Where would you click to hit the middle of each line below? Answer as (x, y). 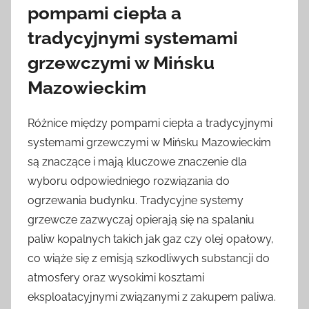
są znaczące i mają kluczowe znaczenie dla (137, 161)
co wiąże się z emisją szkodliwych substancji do (149, 258)
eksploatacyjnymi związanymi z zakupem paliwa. (152, 297)
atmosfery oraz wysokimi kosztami (116, 277)
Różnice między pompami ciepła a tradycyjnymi (150, 123)
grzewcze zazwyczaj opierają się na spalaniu (141, 219)
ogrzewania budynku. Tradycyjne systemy (136, 200)
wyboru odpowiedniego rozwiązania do (129, 181)
